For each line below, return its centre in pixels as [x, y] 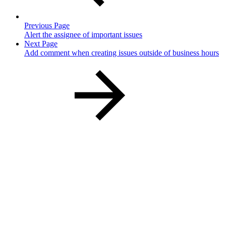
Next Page [41, 44]
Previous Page [47, 26]
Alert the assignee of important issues [83, 35]
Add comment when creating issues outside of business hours [122, 53]
